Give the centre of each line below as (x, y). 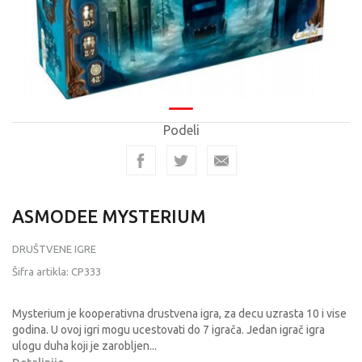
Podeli (181, 130)
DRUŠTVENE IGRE (54, 249)
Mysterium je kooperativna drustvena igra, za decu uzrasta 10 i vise (179, 314)
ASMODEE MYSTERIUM (109, 216)
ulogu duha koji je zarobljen (81, 346)
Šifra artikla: (42, 271)
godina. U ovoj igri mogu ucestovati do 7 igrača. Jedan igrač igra (168, 330)
